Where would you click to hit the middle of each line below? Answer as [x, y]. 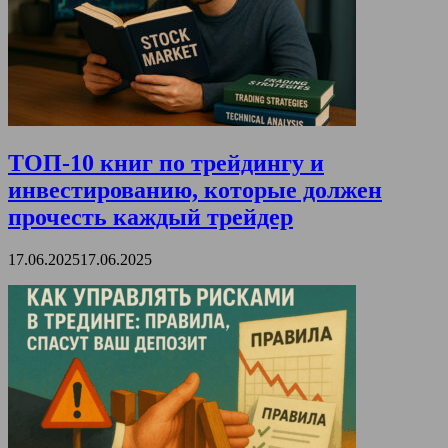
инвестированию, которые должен [195, 190]
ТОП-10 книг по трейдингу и [166, 163]
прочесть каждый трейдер [150, 217]
